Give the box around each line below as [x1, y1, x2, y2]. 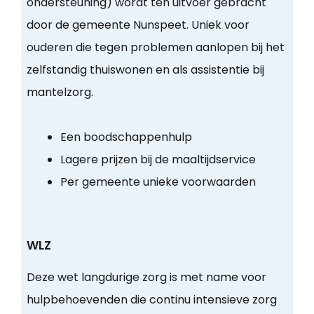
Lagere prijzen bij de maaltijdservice [60, 151, 256, 168]
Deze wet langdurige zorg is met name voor [26, 269, 266, 286]
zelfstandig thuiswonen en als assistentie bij [26, 62, 264, 78]
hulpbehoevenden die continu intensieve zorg [26, 292, 277, 308]
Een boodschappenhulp [60, 129, 192, 146]
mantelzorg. [26, 84, 93, 101]
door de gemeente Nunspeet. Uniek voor [26, 17, 250, 34]
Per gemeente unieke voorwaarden [60, 174, 256, 191]
